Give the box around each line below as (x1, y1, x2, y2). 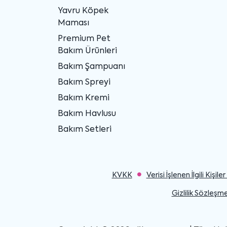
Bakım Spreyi (58, 78, 110, 87)
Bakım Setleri (58, 125, 111, 134)
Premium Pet (58, 34, 110, 43)
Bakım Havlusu (58, 109, 116, 118)
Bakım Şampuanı (58, 62, 125, 71)
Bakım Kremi (58, 94, 109, 102)
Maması (58, 19, 89, 27)
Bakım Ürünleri (58, 47, 117, 55)
